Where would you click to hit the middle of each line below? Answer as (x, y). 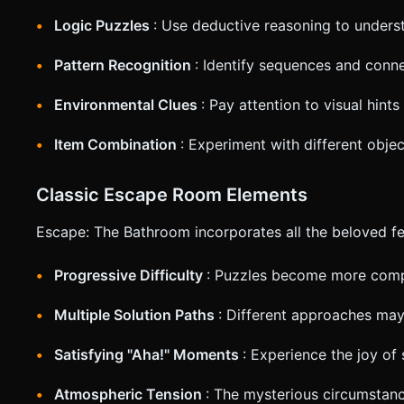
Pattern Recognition (124, 64)
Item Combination (117, 144)
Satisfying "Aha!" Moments (148, 354)
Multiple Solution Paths (136, 314)
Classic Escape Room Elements (172, 194)
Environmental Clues (128, 104)
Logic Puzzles (104, 25)
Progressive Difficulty (130, 275)
